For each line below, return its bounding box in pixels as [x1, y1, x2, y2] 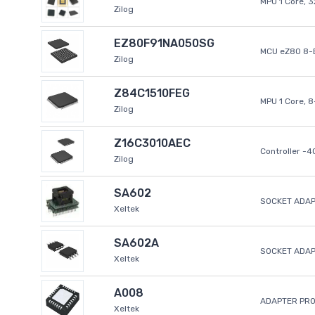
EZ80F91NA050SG [114, 37, 214, 51]
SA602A [114, 236, 159, 250]
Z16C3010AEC [114, 136, 191, 150]
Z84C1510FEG [114, 86, 190, 101]
